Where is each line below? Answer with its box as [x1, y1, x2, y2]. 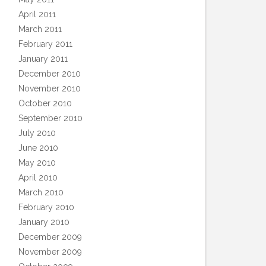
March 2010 [18, 188, 64, 197]
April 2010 [18, 173, 58, 182]
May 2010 [18, 158, 56, 167]
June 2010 [18, 143, 58, 153]
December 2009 [18, 232, 82, 242]
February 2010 [18, 202, 74, 212]
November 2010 [18, 84, 81, 93]
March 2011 [18, 24, 62, 34]
